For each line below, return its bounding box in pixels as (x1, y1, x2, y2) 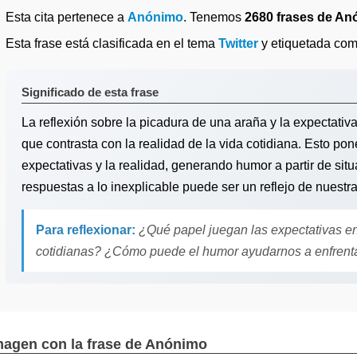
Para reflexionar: (36, 223, 135, 237)
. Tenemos (183, 10, 245, 24)
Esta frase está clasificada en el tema (6, 37, 218, 50)
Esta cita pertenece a (6, 10, 127, 24)
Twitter (218, 37, 258, 50)
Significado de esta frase (22, 85, 159, 99)
